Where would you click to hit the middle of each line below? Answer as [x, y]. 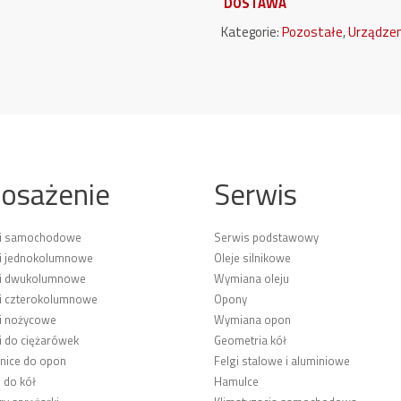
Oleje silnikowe [252, 258]
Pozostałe [313, 32]
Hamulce [236, 381]
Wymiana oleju [252, 278]
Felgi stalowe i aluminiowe [282, 361]
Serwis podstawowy [266, 237]
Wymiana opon [252, 320]
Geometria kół [250, 340]
